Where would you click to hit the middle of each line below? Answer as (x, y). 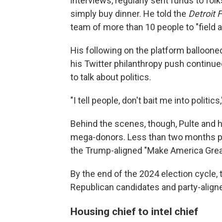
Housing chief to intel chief (134, 212)
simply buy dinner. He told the (129, 14)
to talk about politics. (111, 77)
